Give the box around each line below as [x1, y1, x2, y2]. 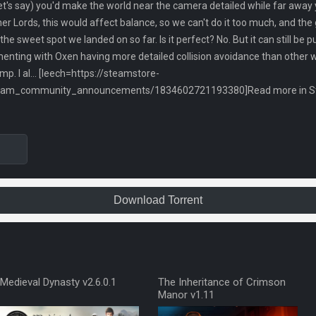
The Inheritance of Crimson [158, 276, 286, 289]
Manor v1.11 [158, 288, 214, 302]
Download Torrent [114, 194, 202, 207]
